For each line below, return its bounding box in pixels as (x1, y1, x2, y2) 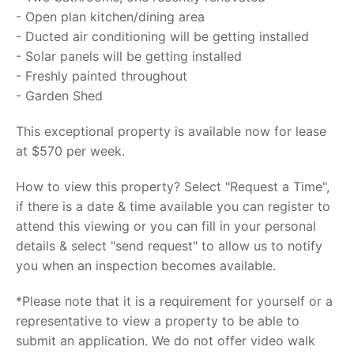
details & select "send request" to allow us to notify (16, 238, 322, 254)
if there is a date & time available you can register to (16, 198, 330, 214)
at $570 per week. (16, 143, 125, 159)
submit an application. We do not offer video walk (16, 333, 315, 348)
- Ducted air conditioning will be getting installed (16, 28, 309, 44)
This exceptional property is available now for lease (16, 123, 326, 139)
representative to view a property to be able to (16, 313, 299, 329)
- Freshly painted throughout (16, 68, 187, 84)
